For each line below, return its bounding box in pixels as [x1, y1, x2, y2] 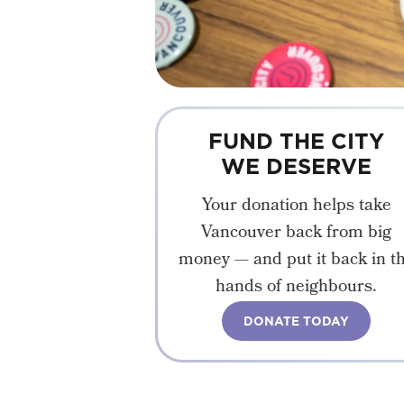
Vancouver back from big [201, 219, 392, 249]
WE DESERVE [221, 151, 372, 182]
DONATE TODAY [243, 312, 350, 331]
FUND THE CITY [208, 125, 385, 157]
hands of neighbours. [216, 273, 378, 303]
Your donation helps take [201, 192, 391, 222]
